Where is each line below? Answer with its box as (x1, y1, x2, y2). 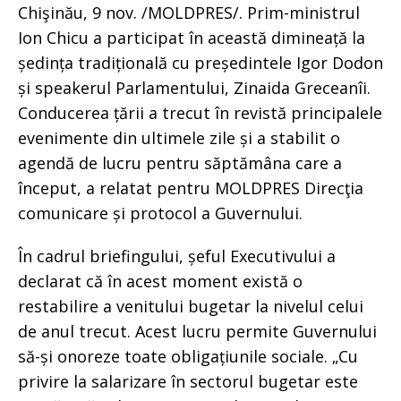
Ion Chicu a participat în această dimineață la (18, 26, 365, 48)
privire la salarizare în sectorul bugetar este (18, 370, 358, 392)
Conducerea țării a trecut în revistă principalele (18, 101, 382, 124)
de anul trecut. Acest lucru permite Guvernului (18, 320, 377, 342)
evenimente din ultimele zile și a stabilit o (18, 126, 340, 149)
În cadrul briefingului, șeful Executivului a (18, 244, 336, 267)
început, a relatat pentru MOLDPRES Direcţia (18, 176, 363, 199)
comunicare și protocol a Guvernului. (18, 201, 303, 224)
